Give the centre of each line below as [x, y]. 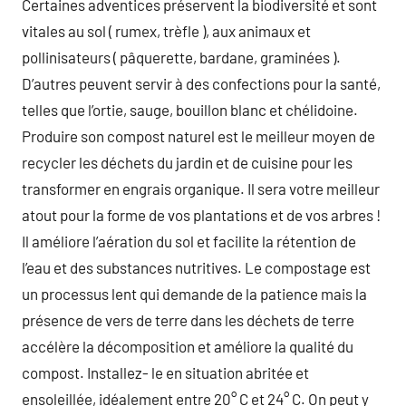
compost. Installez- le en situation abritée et [165, 372]
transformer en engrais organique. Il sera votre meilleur [201, 188]
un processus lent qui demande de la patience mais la [194, 293]
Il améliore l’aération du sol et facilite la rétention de [189, 241]
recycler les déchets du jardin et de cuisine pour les [187, 162]
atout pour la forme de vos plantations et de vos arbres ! [201, 214]
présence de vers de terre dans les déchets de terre [188, 319]
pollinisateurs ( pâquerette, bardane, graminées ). [181, 57]
